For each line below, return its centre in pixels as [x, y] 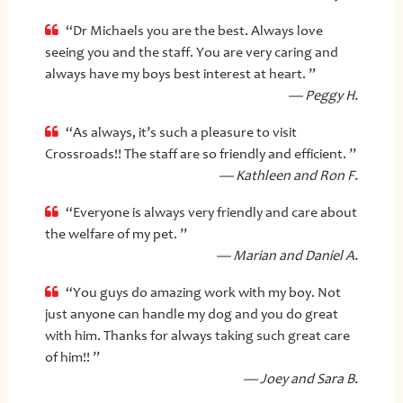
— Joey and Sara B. [301, 378]
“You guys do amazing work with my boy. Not [203, 292]
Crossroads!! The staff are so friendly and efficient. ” [200, 153]
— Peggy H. [323, 95]
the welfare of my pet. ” [116, 233]
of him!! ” [72, 357]
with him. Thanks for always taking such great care [197, 335]
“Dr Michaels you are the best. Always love [194, 30]
